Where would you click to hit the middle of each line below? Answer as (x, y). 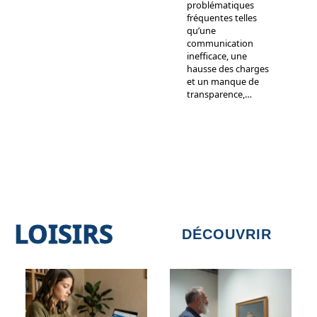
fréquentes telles (222, 17)
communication (220, 43)
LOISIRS (64, 234)
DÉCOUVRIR (227, 234)
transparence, (216, 94)
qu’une (201, 30)
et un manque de (223, 81)
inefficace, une (217, 56)
